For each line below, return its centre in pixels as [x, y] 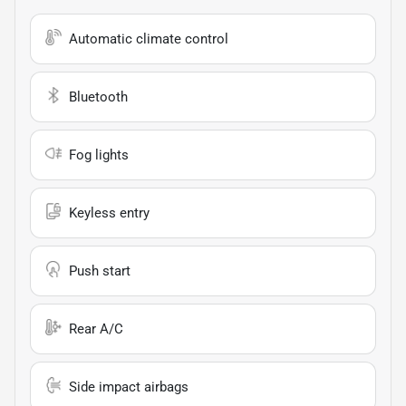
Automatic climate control [149, 39]
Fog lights [99, 155]
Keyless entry [109, 213]
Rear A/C [96, 329]
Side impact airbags [129, 387]
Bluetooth [98, 97]
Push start [100, 271]
